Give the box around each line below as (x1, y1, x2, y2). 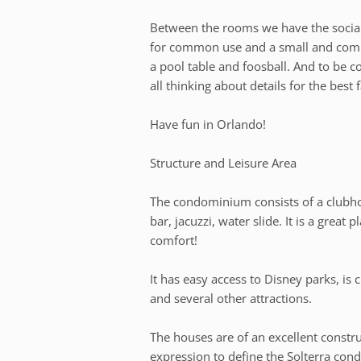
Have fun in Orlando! (150, 115, 267, 132)
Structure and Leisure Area (150, 154, 297, 171)
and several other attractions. (150, 289, 313, 306)
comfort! (150, 231, 198, 248)
